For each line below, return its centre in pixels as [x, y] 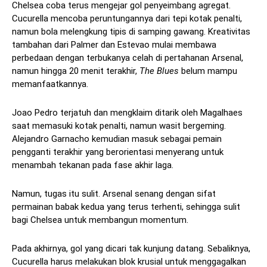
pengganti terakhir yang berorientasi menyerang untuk [118, 152]
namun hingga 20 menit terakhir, [76, 71]
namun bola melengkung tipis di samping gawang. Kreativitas [131, 32]
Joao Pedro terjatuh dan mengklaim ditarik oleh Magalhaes [127, 113]
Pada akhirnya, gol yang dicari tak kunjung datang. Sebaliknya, [131, 249]
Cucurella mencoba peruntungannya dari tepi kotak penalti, [127, 19]
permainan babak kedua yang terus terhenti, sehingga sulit [126, 207]
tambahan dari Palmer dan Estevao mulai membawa [114, 45]
